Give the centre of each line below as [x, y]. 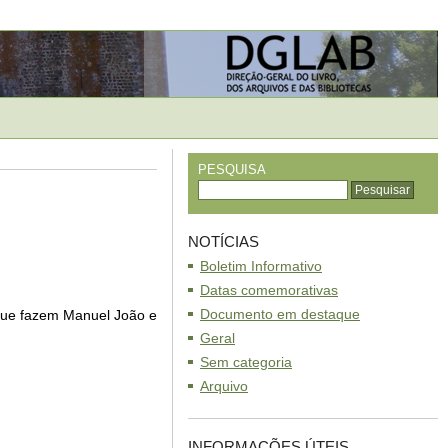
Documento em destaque [280, 314]
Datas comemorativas [269, 290]
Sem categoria [246, 362]
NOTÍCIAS [223, 241]
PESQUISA [232, 169]
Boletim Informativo [261, 266]
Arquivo [224, 386]
